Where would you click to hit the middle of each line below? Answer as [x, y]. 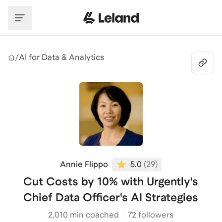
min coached [94, 215]
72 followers [151, 215]
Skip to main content [47, 9]
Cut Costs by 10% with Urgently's [111, 181]
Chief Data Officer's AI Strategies [111, 197]
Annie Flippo [84, 164]
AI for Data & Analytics [61, 57]
